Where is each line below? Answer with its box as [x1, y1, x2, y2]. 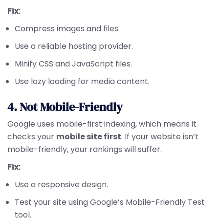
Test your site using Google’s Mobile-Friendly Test [15, 197, 205, 208]
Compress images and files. [15, 23, 120, 34]
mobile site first [56, 131, 121, 142]
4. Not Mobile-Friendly [7, 99, 123, 115]
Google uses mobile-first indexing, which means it [7, 118, 197, 130]
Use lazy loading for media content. [15, 76, 150, 87]
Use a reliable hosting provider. [15, 41, 133, 52]
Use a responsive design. [15, 179, 108, 190]
